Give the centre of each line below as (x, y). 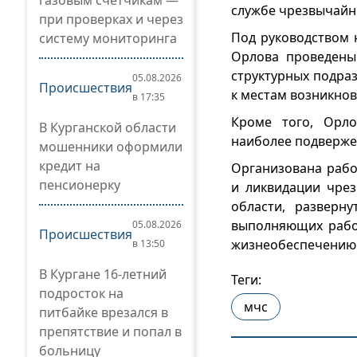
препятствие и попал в (110, 331)
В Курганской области (108, 127)
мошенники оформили (111, 147)
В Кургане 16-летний (103, 274)
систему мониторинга (108, 38)
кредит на (70, 166)
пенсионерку (80, 185)
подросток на (81, 293)
